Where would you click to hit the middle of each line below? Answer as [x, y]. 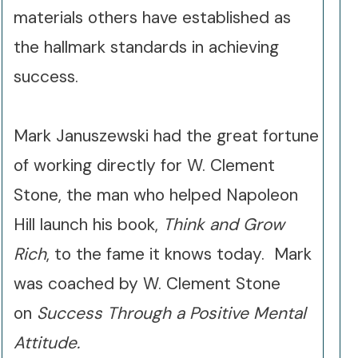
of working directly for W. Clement [144, 165]
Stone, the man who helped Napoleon [156, 195]
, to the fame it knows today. [160, 254]
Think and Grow [224, 225]
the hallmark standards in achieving [146, 47]
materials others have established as [152, 18]
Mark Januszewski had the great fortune [166, 136]
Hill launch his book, [88, 225]
